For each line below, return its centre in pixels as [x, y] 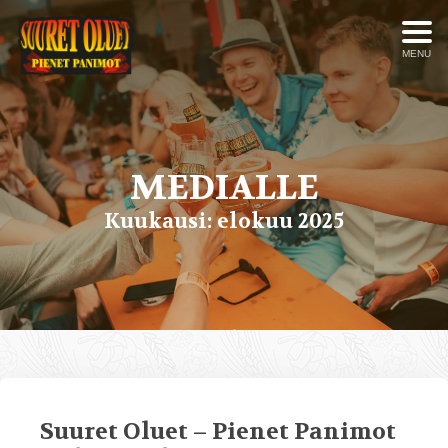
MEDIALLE [224, 187]
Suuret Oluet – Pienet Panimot [218, 431]
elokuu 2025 [280, 220]
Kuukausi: [160, 220]
